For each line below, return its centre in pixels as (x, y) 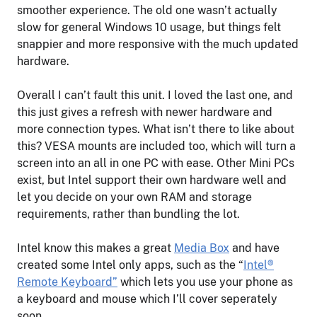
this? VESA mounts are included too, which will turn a (156, 146)
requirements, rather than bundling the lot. (128, 214)
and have (254, 248)
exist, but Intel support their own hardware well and (152, 180)
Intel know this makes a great (96, 248)
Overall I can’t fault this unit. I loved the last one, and (155, 95)
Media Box (202, 248)
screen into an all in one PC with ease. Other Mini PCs (156, 163)
